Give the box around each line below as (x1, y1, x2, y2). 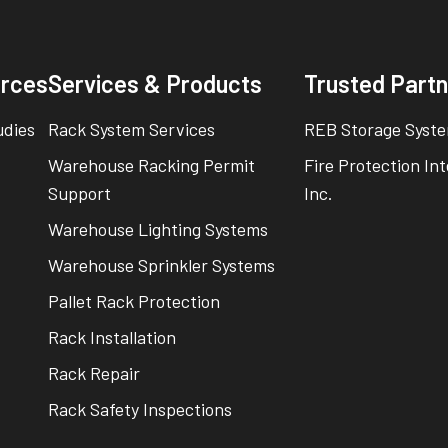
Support (48, 182, 112, 204)
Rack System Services (48, 118, 216, 140)
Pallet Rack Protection (48, 290, 221, 312)
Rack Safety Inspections (48, 398, 233, 420)
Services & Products (48, 69, 263, 98)
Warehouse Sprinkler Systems (48, 254, 276, 276)
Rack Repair (48, 362, 141, 384)
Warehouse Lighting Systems (48, 218, 269, 240)
